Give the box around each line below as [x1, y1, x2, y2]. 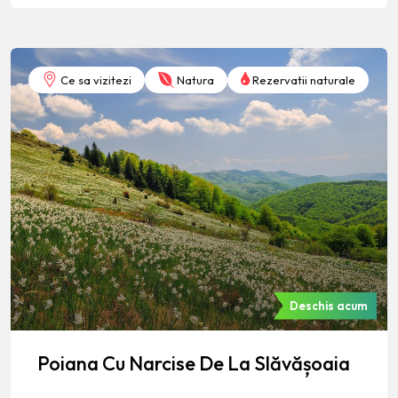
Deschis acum [290, 298, 368, 314]
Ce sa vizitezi [58, 72, 131, 87]
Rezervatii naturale [250, 72, 355, 87]
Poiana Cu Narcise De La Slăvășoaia [37, 350, 350, 376]
